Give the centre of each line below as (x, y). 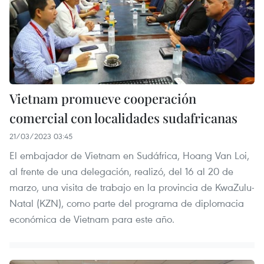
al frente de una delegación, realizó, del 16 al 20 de (121, 171)
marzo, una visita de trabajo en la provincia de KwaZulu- (132, 187)
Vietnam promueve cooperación (103, 99)
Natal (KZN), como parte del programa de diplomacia (127, 203)
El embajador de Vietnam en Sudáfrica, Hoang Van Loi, (129, 156)
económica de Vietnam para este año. (92, 219)
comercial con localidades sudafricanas (123, 118)
